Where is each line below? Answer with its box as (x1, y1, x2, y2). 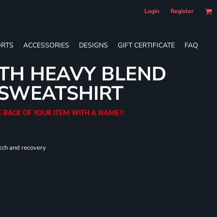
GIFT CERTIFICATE (118, 40, 175, 50)
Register (170, 7, 194, 15)
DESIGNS (79, 40, 108, 50)
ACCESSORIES (23, 40, 69, 50)
